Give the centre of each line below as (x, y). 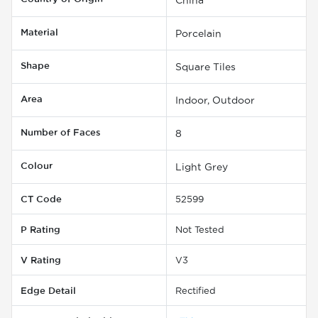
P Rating (40, 229)
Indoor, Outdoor (215, 100)
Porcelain (198, 33)
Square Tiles (205, 66)
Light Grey (202, 166)
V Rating (41, 259)
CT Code (41, 198)
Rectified (196, 290)
